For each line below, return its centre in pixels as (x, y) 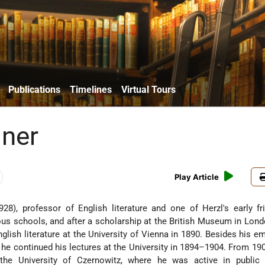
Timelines (91, 89)
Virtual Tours (148, 89)
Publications (34, 89)
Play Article (197, 177)
